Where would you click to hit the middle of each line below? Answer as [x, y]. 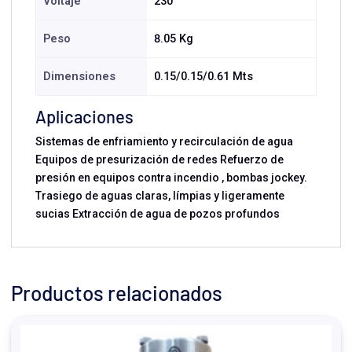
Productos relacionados [117, 293]
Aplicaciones [84, 116]
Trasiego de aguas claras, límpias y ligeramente [160, 196]
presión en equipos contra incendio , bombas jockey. [171, 178]
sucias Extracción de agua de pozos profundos [158, 214]
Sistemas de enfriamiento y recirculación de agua [164, 141]
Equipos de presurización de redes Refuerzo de [159, 159]
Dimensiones [79, 77]
